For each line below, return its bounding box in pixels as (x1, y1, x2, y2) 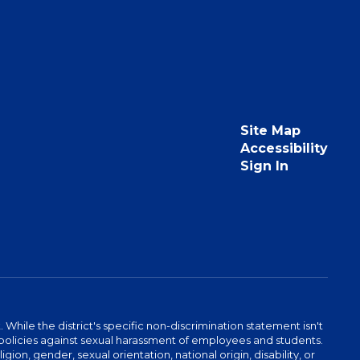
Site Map (239, 123, 301, 138)
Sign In (239, 158, 288, 174)
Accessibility (239, 141, 328, 156)
